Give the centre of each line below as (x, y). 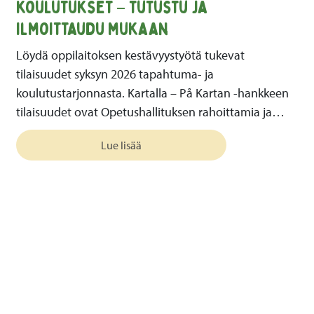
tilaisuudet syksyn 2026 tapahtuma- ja (115, 74)
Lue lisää (121, 145)
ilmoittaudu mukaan (92, 29)
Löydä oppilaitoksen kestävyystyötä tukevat (130, 55)
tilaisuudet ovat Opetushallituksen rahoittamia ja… (150, 112)
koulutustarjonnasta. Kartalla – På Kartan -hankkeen (152, 93)
